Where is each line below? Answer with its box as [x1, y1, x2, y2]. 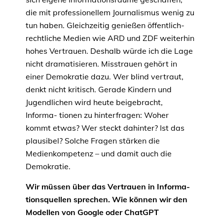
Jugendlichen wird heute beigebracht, [26, 97, 163, 108]
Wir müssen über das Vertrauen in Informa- [26, 182, 190, 192]
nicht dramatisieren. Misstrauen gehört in [26, 59, 177, 69]
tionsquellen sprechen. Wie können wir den [26, 194, 187, 205]
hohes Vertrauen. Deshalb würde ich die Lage [26, 46, 193, 56]
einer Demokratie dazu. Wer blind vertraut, [26, 72, 184, 82]
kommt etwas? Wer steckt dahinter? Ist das [26, 123, 184, 133]
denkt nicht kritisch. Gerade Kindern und [26, 84, 172, 95]
